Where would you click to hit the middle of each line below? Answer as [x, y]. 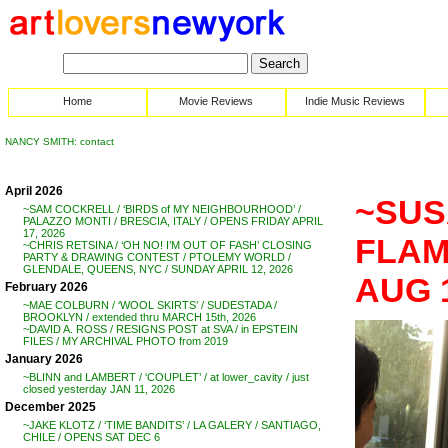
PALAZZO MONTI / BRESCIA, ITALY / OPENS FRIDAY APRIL [173, 221]
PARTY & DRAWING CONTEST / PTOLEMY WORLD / [157, 257]
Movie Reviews [216, 101]
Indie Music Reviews [355, 101]
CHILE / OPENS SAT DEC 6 [91, 437]
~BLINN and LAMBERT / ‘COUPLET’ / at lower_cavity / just [166, 377]
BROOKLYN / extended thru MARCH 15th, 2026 [139, 317]
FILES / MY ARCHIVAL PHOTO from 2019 [125, 341]
